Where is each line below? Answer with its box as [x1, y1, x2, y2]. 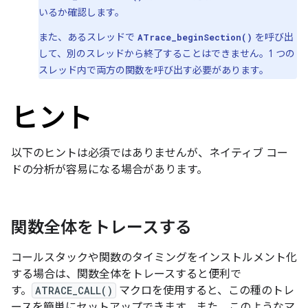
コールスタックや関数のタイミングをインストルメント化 [11, 251, 297, 265]
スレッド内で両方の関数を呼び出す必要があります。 [38, 64, 269, 76]
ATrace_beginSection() [137, 32, 252, 43]
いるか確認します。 [38, 6, 124, 19]
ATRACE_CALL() [35, 284, 113, 297]
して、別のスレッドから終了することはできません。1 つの [38, 47, 295, 60]
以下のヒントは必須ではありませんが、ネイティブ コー [11, 146, 288, 160]
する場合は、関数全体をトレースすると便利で [11, 267, 241, 281]
